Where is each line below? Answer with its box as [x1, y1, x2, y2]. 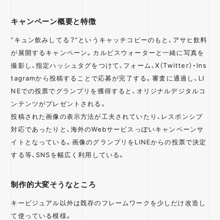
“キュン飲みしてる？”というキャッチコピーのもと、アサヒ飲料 [11, 34, 208, 44]
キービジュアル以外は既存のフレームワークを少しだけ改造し [11, 197, 206, 207]
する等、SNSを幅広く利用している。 [11, 149, 126, 159]
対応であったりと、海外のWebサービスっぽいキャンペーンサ [11, 124, 204, 134]
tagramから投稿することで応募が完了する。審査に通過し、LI [11, 73, 204, 82]
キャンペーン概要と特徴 [11, 15, 96, 27]
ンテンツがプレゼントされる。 [11, 98, 107, 108]
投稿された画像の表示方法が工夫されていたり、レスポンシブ [11, 111, 203, 121]
